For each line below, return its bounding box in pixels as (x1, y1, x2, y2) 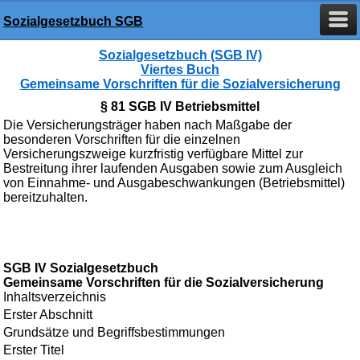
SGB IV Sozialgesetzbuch (3, 261, 158, 275)
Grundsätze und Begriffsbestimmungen (3, 325, 225, 339)
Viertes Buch (141, 63, 219, 76)
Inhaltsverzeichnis (3, 290, 106, 304)
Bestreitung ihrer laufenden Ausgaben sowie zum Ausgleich (3, 162, 342, 175)
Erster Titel (3, 343, 64, 357)
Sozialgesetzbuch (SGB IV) (98, 48, 262, 62)
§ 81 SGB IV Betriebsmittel (100, 100, 260, 113)
